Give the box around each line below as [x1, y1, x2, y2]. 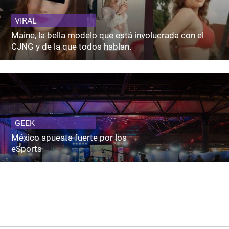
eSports [11, 143, 42, 154]
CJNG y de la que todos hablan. [11, 41, 132, 52]
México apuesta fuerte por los [11, 132, 127, 143]
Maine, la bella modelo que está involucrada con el [11, 30, 204, 40]
